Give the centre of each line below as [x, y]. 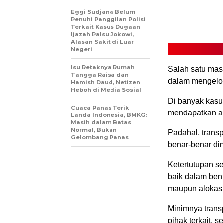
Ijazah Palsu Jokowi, [102, 34]
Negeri [81, 49]
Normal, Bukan [94, 130]
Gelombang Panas [100, 137]
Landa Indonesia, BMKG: [109, 115]
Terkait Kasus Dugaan [106, 27]
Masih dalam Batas [101, 122]
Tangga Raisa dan [100, 75]
